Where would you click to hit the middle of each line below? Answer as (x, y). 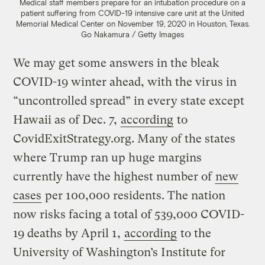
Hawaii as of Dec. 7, (67, 120)
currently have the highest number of (114, 177)
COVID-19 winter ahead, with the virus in (125, 82)
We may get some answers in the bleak (117, 63)
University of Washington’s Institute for (119, 253)
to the (195, 234)
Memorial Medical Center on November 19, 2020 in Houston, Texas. (132, 24)
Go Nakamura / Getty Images (132, 35)
